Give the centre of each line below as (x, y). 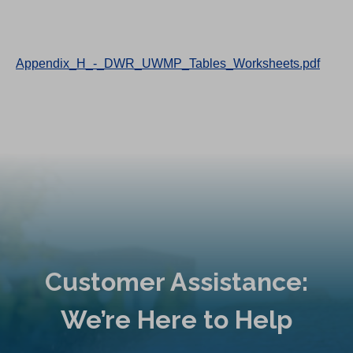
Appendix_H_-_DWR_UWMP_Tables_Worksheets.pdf (168, 64)
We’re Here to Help (176, 319)
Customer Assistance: (176, 281)
